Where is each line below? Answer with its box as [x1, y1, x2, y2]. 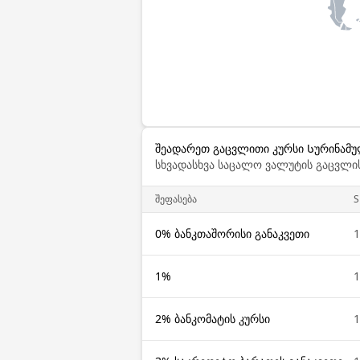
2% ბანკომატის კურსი [155, 311, 270, 326]
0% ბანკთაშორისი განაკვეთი [155, 226, 309, 241]
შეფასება [155, 192, 197, 206]
